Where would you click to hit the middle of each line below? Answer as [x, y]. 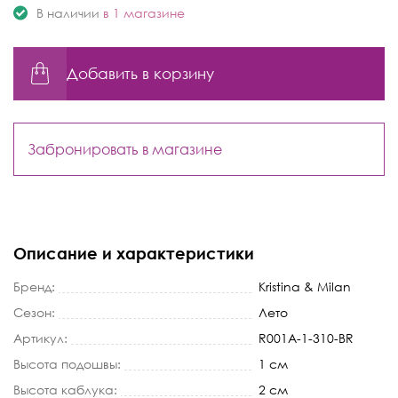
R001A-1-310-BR [306, 338]
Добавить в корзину [140, 73]
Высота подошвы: [67, 363]
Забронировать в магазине [125, 149]
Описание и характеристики [134, 253]
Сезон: [34, 312]
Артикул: [40, 338]
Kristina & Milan [305, 286]
